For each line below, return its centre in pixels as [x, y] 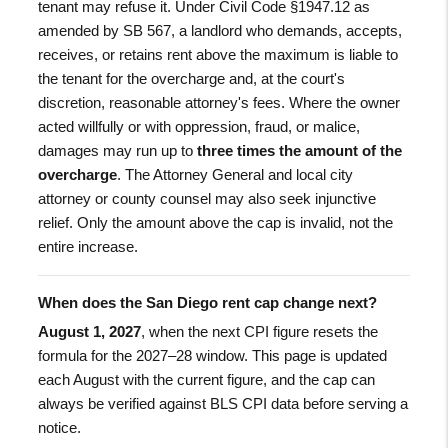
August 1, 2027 [90, 331]
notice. [60, 427]
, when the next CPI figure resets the [260, 331]
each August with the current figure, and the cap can [207, 379]
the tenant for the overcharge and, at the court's [192, 78]
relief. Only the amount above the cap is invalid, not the [216, 222]
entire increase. [88, 246]
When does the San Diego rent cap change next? [208, 302]
